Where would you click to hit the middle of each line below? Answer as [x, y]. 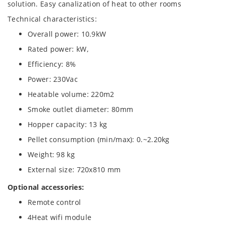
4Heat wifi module [60, 217]
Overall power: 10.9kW [67, 34]
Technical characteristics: [52, 19]
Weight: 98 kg [51, 154]
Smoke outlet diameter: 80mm [81, 109]
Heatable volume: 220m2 [71, 94]
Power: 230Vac [53, 79]
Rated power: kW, [58, 49]
